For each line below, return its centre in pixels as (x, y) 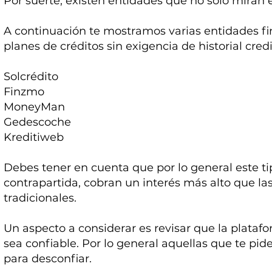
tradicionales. (42, 198)
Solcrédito (31, 77)
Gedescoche (38, 122)
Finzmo (24, 92)
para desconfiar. (48, 259)
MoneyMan (35, 107)
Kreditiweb (34, 138)
